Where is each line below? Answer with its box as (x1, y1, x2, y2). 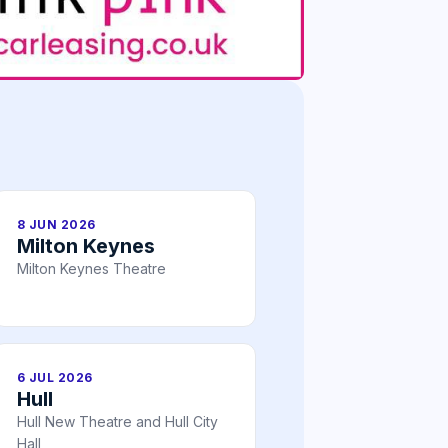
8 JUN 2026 (17, 217, 96, 233)
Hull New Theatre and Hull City (17, 413, 218, 431)
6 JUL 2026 (17, 370, 93, 386)
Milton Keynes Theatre (17, 260, 166, 278)
